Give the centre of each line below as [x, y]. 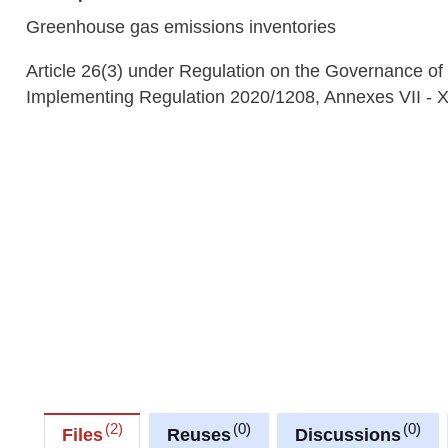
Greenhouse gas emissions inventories [181, 26]
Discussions [347, 435]
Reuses [198, 435]
